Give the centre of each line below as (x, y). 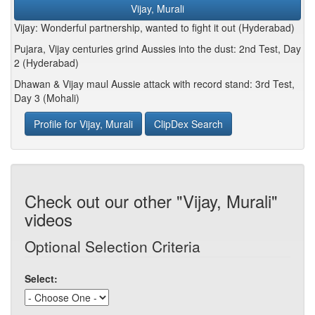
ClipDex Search (188, 124)
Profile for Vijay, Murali (83, 124)
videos (49, 219)
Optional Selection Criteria (112, 246)
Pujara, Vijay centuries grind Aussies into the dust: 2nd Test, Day (157, 49)
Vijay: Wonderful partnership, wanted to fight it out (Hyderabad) (154, 27)
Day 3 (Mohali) (47, 98)
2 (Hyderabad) (46, 63)
